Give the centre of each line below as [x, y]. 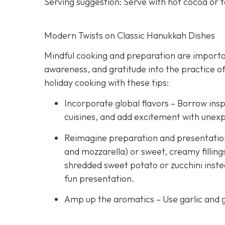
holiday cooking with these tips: [106, 83]
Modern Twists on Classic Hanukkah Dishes [130, 35]
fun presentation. [101, 178]
